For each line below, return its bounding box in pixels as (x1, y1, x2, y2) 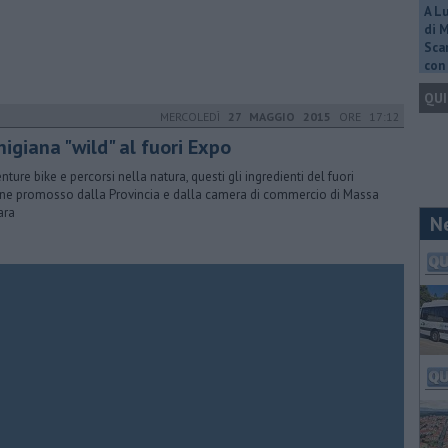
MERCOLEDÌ (160, 109, 228, 124)
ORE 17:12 (331, 109, 400, 124)
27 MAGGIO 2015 (228, 109, 331, 124)
